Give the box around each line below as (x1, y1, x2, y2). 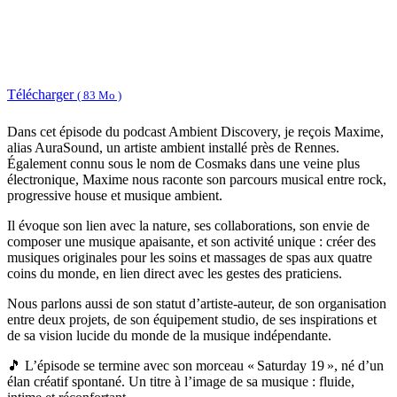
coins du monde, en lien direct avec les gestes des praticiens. (7, 266, 342, 282)
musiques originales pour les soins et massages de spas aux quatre (7, 250, 372, 266)
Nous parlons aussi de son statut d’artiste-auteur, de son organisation (7, 296, 386, 312)
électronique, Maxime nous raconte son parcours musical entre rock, (7, 172, 386, 188)
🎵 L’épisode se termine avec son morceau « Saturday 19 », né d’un (7, 358, 384, 374)
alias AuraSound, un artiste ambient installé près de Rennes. (7, 140, 339, 156)
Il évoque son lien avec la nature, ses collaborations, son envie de (7, 218, 370, 234)
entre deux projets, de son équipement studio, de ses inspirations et (7, 312, 377, 328)
